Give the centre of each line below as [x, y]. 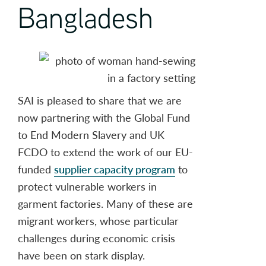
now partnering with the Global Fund [104, 118]
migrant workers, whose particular [98, 221]
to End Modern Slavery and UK [91, 135]
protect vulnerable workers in [87, 186]
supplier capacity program [115, 169]
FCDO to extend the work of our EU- [105, 152]
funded [36, 169]
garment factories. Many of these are [105, 204]
